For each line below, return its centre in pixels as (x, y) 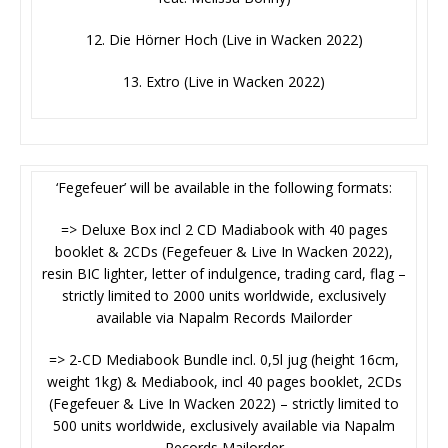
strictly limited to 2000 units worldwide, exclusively (224, 296)
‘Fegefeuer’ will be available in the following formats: (224, 188)
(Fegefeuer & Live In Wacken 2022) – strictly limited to (224, 404)
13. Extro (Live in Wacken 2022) (224, 82)
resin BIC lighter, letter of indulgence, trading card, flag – (224, 274)
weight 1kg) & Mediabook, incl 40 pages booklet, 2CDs (224, 382)
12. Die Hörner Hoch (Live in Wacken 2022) (224, 40)
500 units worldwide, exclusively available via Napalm (224, 426)
